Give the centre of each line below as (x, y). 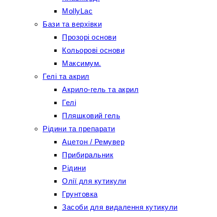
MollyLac (77, 11)
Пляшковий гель (91, 116)
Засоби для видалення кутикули (120, 207)
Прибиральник (88, 155)
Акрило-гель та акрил (100, 89)
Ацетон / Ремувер (93, 142)
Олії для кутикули (94, 181)
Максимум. (82, 63)
